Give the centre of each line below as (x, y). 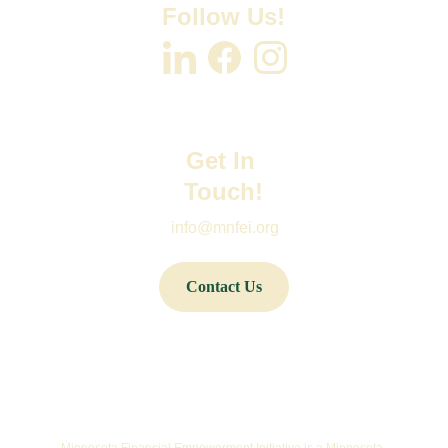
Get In (223, 160)
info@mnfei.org (225, 227)
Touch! (224, 191)
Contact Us (223, 286)
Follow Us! (224, 16)
